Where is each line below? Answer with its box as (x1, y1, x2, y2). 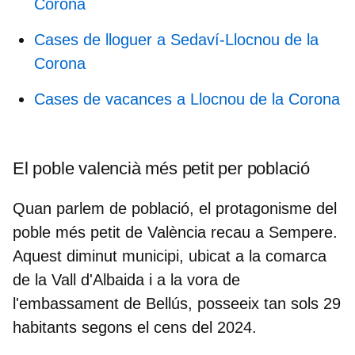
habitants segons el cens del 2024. (13, 318, 257, 336)
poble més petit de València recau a (13, 223, 269, 241)
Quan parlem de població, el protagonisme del (13, 199, 337, 217)
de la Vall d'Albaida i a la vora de (13, 270, 240, 288)
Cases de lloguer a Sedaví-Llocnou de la (34, 30, 319, 48)
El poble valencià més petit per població (13, 158, 310, 178)
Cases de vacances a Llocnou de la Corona (34, 90, 340, 108)
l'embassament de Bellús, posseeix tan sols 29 (13, 294, 341, 312)
